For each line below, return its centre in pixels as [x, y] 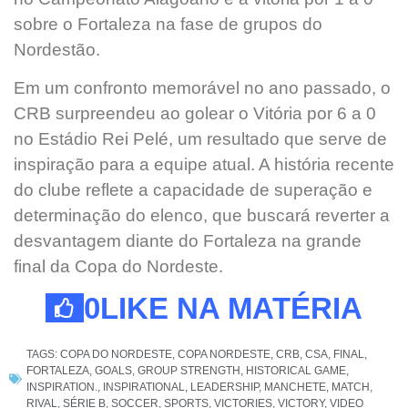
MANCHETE [295, 387]
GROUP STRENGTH [189, 370]
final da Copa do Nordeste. [118, 267]
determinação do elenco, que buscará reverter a [202, 216]
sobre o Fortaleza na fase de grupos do [168, 25]
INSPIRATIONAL [144, 387]
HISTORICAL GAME [296, 370]
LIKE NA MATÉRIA [231, 308]
